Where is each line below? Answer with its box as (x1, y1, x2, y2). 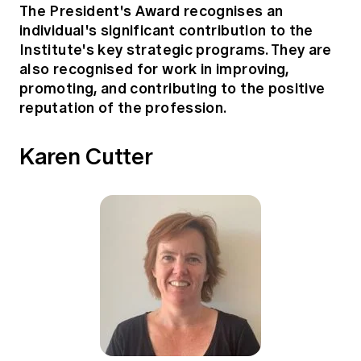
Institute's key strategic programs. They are (19, 38, 332, 60)
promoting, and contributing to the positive (19, 77, 326, 99)
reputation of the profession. (19, 96, 227, 118)
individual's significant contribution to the (19, 19, 313, 41)
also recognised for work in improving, (19, 57, 289, 80)
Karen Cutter (19, 139, 153, 173)
